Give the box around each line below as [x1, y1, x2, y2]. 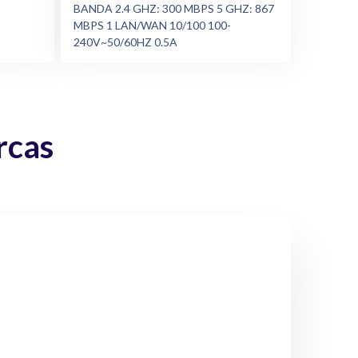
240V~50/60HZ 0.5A [74, 35, 177, 50]
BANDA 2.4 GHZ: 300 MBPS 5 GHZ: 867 [74, 2, 274, 16]
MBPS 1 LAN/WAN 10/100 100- [74, 18, 231, 33]
